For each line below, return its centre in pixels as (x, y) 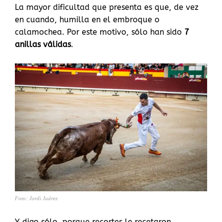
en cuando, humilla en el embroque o (87, 19)
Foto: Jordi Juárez (36, 198)
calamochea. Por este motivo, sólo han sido (100, 32)
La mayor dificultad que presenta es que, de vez (107, 7)
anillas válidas (43, 44)
